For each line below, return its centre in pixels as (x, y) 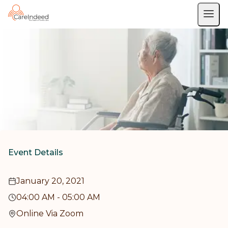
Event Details (36, 152)
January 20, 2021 (50, 181)
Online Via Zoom (50, 213)
